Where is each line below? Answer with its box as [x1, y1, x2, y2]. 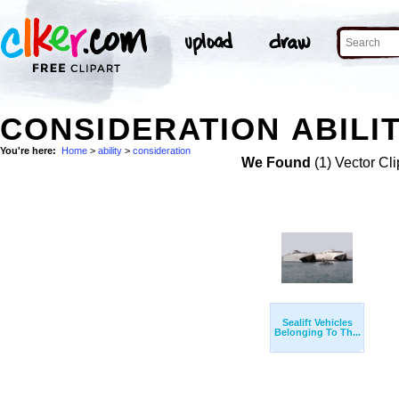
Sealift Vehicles [281, 317, 353, 329]
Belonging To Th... [273, 327, 361, 338]
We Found [240, 155, 311, 171]
